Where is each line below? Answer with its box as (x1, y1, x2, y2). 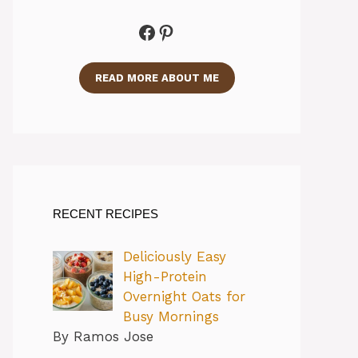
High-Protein (122, 268, 207, 285)
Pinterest (156, 20, 241, 43)
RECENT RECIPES (53, 207, 158, 221)
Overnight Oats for (122, 288, 245, 305)
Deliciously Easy (122, 249, 226, 265)
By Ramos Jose (53, 328, 153, 345)
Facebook (137, 20, 223, 43)
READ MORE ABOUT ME (94, 72, 219, 85)
